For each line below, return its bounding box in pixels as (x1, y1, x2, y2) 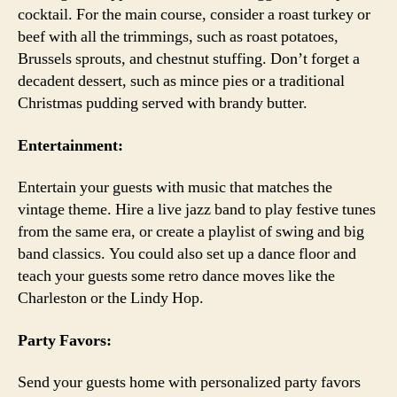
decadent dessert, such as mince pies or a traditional (18, 71, 345, 91)
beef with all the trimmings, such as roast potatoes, (18, 27, 339, 47)
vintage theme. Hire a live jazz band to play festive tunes (18, 199, 376, 220)
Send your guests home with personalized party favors (18, 372, 361, 393)
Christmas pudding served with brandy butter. (18, 93, 307, 113)
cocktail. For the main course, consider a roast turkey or (18, 4, 370, 25)
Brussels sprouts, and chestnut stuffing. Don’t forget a (18, 49, 360, 69)
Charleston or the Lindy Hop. (18, 288, 204, 308)
